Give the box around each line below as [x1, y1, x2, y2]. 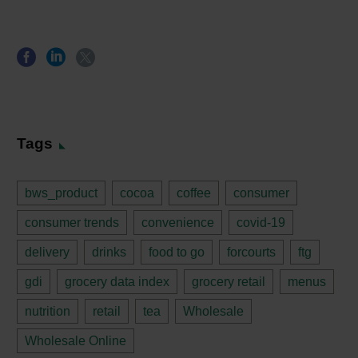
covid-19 [237, 215, 285, 229]
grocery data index [65, 274, 169, 288]
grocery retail [192, 274, 265, 288]
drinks [92, 245, 126, 259]
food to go [149, 245, 205, 259]
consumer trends [25, 215, 119, 229]
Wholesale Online [25, 333, 126, 348]
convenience [141, 215, 214, 229]
